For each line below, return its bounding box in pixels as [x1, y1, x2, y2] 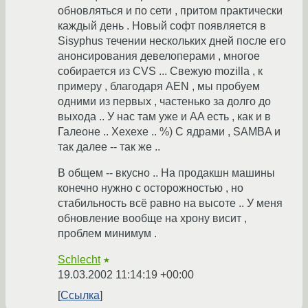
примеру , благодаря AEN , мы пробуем [58, 80, 260, 93]
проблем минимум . [58, 228, 157, 240]
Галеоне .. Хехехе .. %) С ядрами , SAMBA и [58, 126, 280, 138]
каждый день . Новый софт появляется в [58, 20, 266, 32]
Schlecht [58, 254, 100, 266]
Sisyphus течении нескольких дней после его [58, 35, 286, 47]
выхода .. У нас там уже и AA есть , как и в [58, 111, 271, 123]
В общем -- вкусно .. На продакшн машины [58, 167, 275, 179]
